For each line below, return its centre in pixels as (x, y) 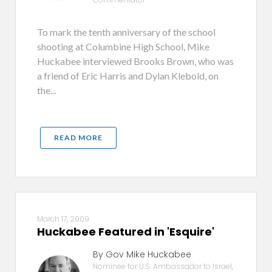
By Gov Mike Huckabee (142, 254)
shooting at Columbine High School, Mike (123, 46)
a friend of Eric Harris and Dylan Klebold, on (128, 76)
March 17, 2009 (63, 219)
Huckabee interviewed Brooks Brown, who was (135, 61)
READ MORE (78, 138)
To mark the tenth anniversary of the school (126, 32)
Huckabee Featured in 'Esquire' (126, 232)
